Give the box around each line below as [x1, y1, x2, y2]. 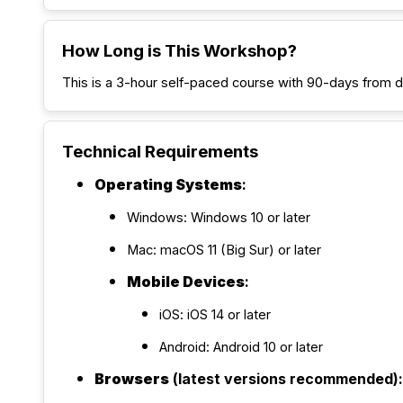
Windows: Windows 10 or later [127, 210, 310, 226]
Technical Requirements [62, 141, 258, 162]
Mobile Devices [127, 273, 245, 291]
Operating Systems [94, 175, 242, 193]
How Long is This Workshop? [62, 40, 297, 61]
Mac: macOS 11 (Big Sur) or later [127, 242, 321, 258]
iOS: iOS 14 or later [159, 307, 271, 323]
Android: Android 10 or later [159, 339, 323, 355]
